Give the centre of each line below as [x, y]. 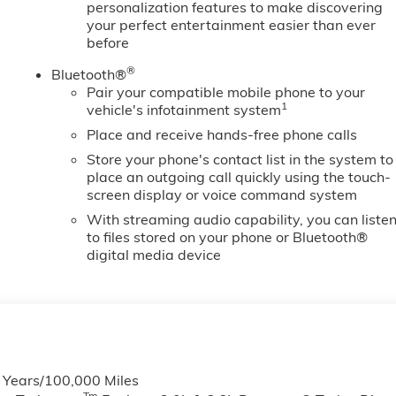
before [108, 43]
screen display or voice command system [222, 195]
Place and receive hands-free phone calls [222, 135]
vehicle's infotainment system [184, 110]
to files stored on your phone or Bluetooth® [228, 237]
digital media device [154, 255]
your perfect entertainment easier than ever [232, 25]
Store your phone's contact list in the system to [240, 160]
